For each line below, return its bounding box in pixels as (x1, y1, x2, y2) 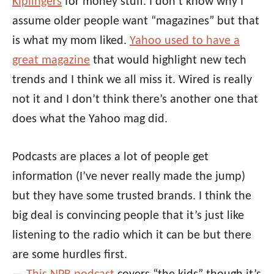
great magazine (12, 54, 90, 67)
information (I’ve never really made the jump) (12, 170, 245, 183)
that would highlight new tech (90, 54, 246, 67)
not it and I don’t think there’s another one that (12, 93, 258, 106)
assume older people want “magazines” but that (12, 15, 259, 28)
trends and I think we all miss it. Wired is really (12, 73, 252, 86)
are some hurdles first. (12, 248, 127, 261)
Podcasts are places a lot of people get (12, 150, 209, 163)
